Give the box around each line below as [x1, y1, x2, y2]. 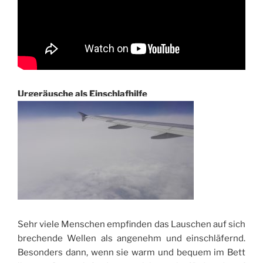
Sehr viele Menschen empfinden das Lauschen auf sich [18, 218, 245, 230]
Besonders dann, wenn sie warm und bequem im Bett [18, 247, 245, 258]
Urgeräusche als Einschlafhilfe [18, 89, 147, 100]
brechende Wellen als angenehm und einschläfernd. [18, 232, 245, 244]
